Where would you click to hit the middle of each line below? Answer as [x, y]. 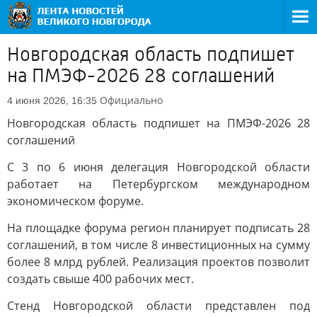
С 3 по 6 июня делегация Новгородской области [158, 167]
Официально [131, 100]
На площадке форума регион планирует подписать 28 [158, 228]
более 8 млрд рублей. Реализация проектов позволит [158, 262]
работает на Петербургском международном [158, 184]
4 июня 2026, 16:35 [52, 100]
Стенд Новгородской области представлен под [158, 306]
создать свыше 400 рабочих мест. [100, 279]
